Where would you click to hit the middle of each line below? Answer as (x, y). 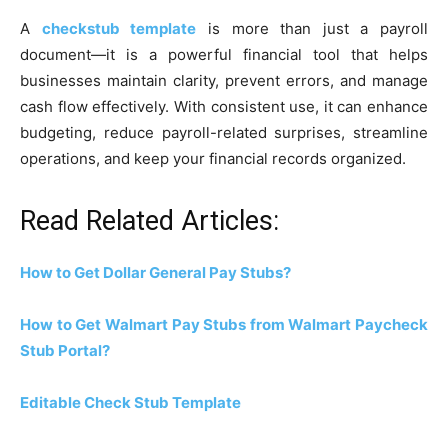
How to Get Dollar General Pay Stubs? (155, 272)
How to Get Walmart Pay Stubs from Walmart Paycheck (224, 324)
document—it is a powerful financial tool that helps (224, 54)
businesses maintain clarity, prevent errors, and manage (224, 80)
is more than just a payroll (312, 28)
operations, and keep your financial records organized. (213, 158)
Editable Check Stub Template (130, 402)
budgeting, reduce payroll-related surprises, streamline (224, 132)
